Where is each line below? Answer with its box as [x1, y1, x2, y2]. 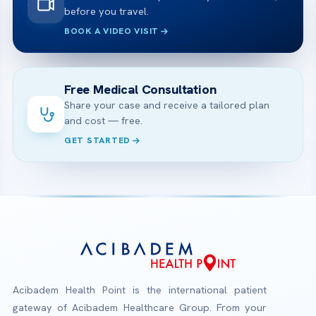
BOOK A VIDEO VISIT [64, 25, 159, 37]
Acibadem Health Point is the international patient [13, 283, 267, 296]
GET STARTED [64, 134, 131, 146]
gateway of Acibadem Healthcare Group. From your [13, 300, 267, 314]
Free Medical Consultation [64, 80, 217, 97]
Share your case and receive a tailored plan [64, 98, 269, 111]
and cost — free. [64, 114, 142, 127]
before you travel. [64, 4, 149, 18]
